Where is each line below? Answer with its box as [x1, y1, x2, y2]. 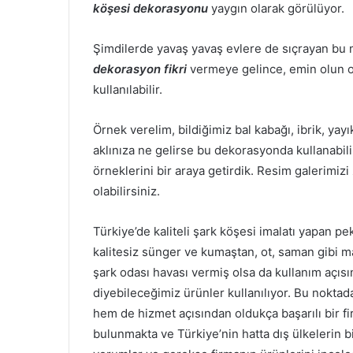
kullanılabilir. [93, 82, 162, 98]
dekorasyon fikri [93, 61, 187, 77]
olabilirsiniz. [93, 184, 160, 199]
